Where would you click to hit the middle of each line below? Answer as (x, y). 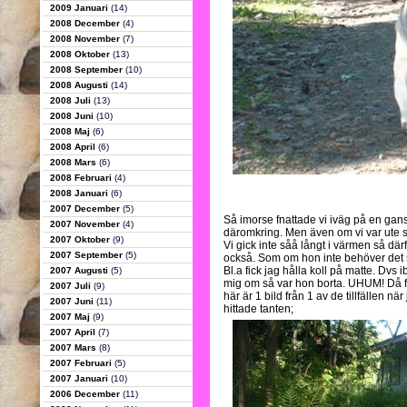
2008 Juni (73, 116)
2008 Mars (74, 162)
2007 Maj (71, 317)
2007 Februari (82, 363)
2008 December (86, 23)
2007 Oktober (81, 239)
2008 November (86, 39)
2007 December (86, 208)
